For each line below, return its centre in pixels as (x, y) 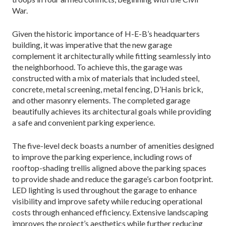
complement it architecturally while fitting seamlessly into (111, 55)
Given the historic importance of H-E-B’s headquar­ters (106, 33)
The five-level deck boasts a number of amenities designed (113, 145)
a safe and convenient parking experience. (83, 122)
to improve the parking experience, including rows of (102, 156)
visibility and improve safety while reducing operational (107, 201)
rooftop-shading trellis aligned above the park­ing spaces (109, 167)
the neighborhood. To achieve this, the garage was (97, 67)
